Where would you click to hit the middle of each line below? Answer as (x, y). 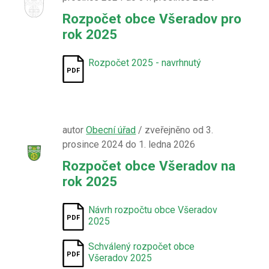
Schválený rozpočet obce (142, 246)
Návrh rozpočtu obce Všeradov (153, 210)
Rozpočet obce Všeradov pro (152, 19)
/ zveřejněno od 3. (175, 130)
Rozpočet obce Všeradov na (149, 166)
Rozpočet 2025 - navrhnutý (145, 63)
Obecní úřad (111, 130)
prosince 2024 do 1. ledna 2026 (129, 144)
